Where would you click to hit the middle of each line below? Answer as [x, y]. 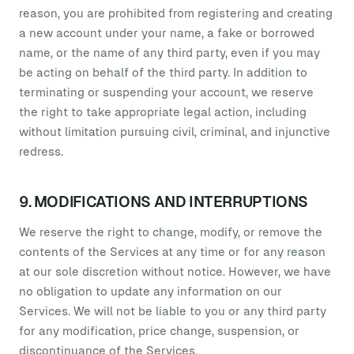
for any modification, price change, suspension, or [159, 331]
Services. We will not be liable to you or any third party [173, 311]
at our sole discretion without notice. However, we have [175, 271]
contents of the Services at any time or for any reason [172, 252]
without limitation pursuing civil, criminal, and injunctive [175, 132]
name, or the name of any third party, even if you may [169, 53]
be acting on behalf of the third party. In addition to [163, 72]
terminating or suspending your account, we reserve [166, 92]
